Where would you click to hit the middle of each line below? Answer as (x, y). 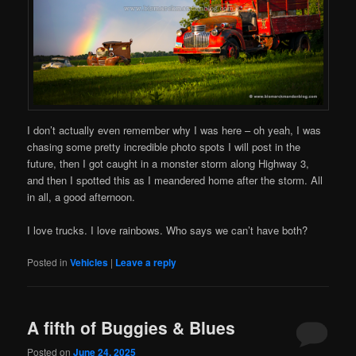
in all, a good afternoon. (81, 196)
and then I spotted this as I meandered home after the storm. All (175, 180)
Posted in (48, 261)
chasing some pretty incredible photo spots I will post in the (164, 146)
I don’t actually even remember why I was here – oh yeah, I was (174, 130)
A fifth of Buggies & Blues (132, 328)
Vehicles (89, 262)
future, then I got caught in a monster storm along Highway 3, (168, 163)
